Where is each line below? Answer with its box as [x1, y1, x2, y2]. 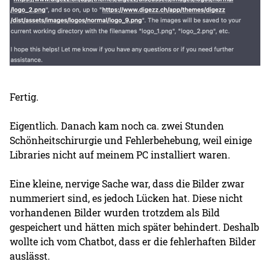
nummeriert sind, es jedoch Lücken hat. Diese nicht [10, 191, 243, 204]
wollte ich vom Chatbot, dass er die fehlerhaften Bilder [10, 234, 257, 248]
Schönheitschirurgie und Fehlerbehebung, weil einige [10, 133, 253, 146]
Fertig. [10, 90, 39, 103]
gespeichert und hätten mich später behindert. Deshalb [10, 220, 260, 233]
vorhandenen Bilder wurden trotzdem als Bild [10, 206, 221, 219]
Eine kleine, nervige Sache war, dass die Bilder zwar [10, 177, 245, 190]
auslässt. [10, 249, 51, 262]
